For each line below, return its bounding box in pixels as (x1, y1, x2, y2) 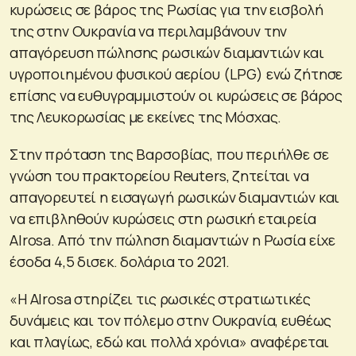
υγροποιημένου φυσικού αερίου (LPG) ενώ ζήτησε (10, 64, 343, 83)
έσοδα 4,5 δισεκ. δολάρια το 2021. (10, 251, 230, 271)
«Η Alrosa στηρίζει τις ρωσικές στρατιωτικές (10, 288, 311, 308)
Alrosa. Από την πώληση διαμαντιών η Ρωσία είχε (10, 230, 336, 250)
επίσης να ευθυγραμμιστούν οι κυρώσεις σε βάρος (10, 85, 343, 105)
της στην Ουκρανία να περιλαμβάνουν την (10, 21, 288, 41)
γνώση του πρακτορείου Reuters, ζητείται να (10, 165, 309, 185)
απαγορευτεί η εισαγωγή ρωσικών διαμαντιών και (10, 187, 340, 207)
